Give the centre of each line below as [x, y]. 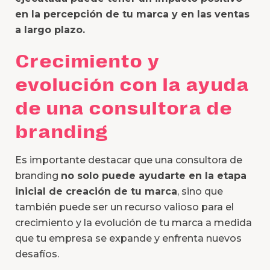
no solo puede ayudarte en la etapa [154, 176]
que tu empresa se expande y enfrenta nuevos [128, 239]
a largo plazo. [50, 30]
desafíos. [37, 254]
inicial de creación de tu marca [96, 192]
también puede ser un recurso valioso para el [124, 207]
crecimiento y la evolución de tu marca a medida [133, 223]
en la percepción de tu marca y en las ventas [132, 14]
